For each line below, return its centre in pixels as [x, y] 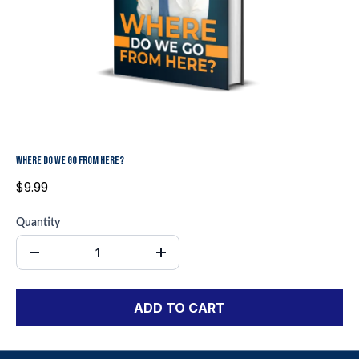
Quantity [38, 223]
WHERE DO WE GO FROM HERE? [70, 161]
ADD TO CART [179, 308]
